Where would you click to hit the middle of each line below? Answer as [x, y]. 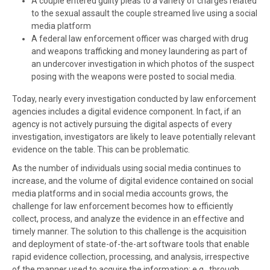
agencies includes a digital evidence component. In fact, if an [127, 111]
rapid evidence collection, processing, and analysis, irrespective [131, 257]
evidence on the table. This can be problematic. [101, 149]
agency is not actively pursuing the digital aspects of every [122, 124]
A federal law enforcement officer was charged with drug [140, 39]
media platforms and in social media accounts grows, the [120, 193]
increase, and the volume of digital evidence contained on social [133, 181]
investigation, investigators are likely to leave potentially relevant [134, 137]
